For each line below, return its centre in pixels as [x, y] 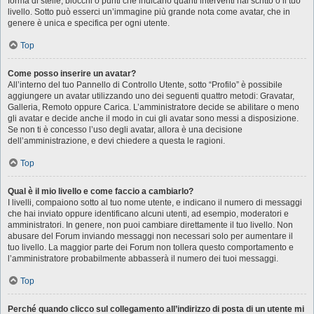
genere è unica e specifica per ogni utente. [89, 23]
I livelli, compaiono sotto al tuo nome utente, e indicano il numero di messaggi [155, 203]
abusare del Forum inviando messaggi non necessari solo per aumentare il [150, 236]
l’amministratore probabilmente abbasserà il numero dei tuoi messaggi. [143, 259]
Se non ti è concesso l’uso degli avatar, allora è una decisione [125, 130]
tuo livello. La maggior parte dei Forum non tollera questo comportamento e [151, 247]
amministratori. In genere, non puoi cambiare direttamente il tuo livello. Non [150, 225]
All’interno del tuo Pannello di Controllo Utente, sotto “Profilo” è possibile [145, 85]
